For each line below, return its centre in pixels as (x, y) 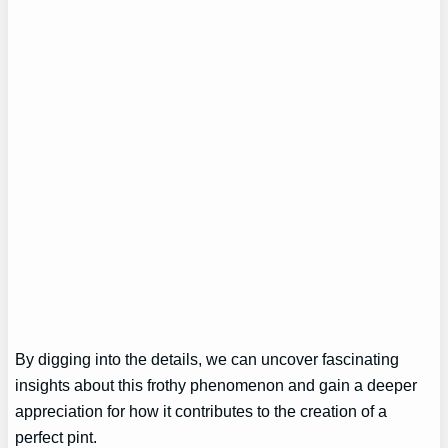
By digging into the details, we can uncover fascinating (207, 359)
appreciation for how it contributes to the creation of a (201, 411)
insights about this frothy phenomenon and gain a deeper (216, 385)
